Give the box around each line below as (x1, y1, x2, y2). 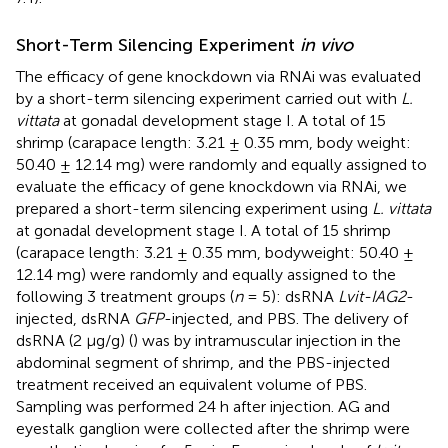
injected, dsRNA (16, 308, 134, 328)
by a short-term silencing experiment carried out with (16, 88, 401, 108)
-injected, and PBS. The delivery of (164, 308, 408, 328)
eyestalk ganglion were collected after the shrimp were (16, 418, 410, 438)
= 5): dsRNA (243, 286, 338, 306)
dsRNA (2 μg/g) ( (16, 330, 133, 350)
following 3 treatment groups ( (16, 286, 234, 306)
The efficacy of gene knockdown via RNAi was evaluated (16, 66, 421, 86)
